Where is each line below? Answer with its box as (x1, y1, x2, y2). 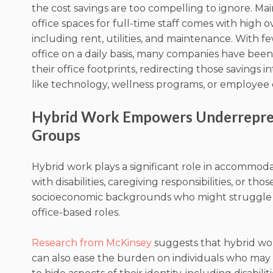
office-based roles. (32, 206, 122, 218)
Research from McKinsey (32, 237, 152, 249)
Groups (32, 126, 80, 144)
